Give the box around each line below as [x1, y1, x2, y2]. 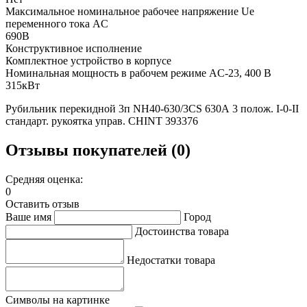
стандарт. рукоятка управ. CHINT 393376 [5, 114, 198, 127]
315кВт [5, 79, 40, 91]
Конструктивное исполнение [5, 42, 142, 54]
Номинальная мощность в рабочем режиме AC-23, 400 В [5, 66, 271, 79]
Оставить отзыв [5, 197, 79, 210]
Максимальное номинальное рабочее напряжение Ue [5, 5, 254, 17]
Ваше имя [5, 210, 51, 223]
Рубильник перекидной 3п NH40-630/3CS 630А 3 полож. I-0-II [5, 102, 299, 114]
